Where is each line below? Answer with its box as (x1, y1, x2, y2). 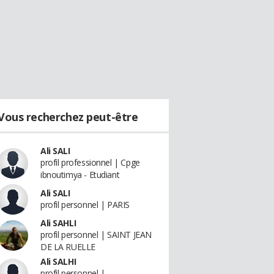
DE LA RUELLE (40, 241, 95, 253)
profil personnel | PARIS (40, 199, 130, 210)
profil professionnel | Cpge (40, 157, 140, 168)
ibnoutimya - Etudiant (40, 169, 120, 180)
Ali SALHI (40, 256, 76, 267)
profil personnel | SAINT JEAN (40, 229, 152, 240)
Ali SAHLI (40, 217, 76, 229)
